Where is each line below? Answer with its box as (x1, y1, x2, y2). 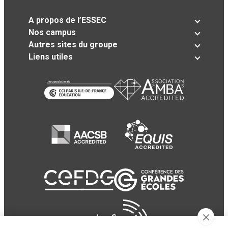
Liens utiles (28, 52, 73, 62)
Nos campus (28, 27, 76, 38)
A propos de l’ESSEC (28, 15, 106, 25)
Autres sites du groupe (28, 40, 118, 50)
